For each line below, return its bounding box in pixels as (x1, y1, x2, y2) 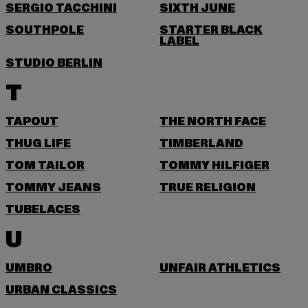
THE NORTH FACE (159, 114, 266, 129)
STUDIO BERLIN (5, 56, 102, 71)
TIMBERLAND (159, 136, 243, 151)
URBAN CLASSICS (5, 283, 117, 298)
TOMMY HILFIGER (159, 158, 269, 173)
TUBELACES (5, 202, 80, 217)
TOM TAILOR (5, 158, 85, 173)
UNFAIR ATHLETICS (159, 261, 280, 276)
